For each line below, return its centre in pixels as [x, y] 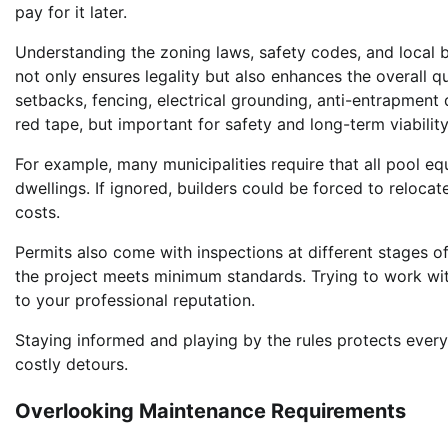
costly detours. [71, 364]
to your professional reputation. [135, 300]
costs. [37, 212]
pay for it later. [71, 12]
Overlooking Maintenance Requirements [210, 411]
